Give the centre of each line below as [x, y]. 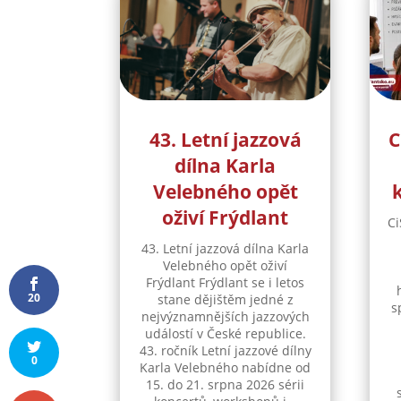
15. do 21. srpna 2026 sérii [226, 385]
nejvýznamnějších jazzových [225, 317]
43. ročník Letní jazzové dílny [225, 351]
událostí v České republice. [225, 334]
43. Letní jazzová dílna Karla [226, 249]
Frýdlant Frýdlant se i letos [226, 283]
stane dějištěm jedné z [225, 300]
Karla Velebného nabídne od [226, 368]
